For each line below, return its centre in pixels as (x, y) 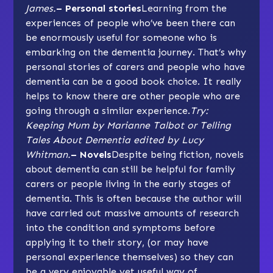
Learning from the (184, 9)
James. (41, 9)
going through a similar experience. (108, 111)
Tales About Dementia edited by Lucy (115, 140)
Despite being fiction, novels (178, 155)
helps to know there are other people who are (133, 96)
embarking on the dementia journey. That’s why (136, 52)
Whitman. (48, 155)
